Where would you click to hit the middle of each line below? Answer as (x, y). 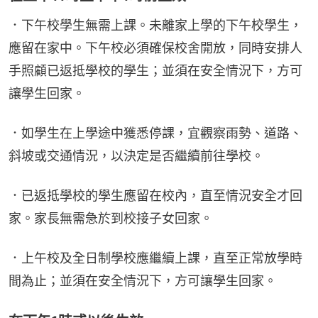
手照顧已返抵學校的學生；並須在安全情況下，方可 (155, 71)
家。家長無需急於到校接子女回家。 (111, 219)
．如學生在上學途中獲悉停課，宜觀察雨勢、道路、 (155, 133)
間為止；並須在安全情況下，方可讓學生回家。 (143, 281)
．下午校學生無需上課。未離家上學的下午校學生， (155, 26)
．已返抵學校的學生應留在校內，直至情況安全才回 (155, 196)
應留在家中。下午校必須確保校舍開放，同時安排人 (155, 48)
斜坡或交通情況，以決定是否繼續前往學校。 (136, 156)
